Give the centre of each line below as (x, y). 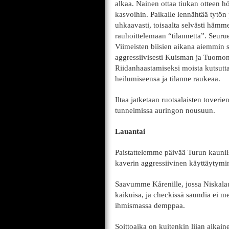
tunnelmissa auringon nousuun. (165, 110)
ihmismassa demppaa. (150, 205)
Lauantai (130, 131)
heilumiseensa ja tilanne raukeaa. (168, 79)
